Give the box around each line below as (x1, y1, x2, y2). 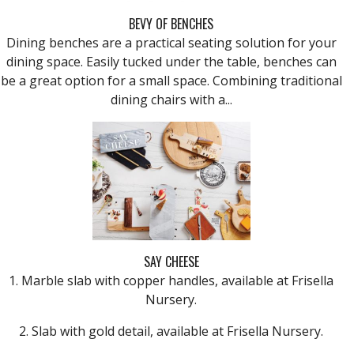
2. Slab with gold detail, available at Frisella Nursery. (19, 322, 323, 340)
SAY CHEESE (143, 251, 199, 271)
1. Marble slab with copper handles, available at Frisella (9, 271, 333, 289)
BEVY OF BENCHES (129, 13, 213, 33)
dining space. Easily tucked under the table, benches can (6, 52, 337, 70)
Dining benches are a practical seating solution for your (6, 33, 337, 51)
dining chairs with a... (110, 90, 232, 108)
